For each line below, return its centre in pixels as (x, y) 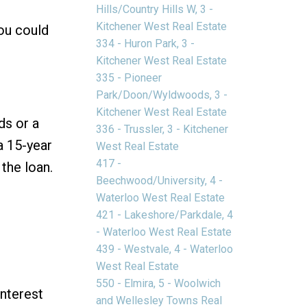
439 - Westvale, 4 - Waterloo (165, 249)
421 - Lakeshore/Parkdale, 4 (165, 214)
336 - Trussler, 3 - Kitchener (162, 129)
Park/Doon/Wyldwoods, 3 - (162, 95)
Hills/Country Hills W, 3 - (155, 9)
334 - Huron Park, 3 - (146, 43)
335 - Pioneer (129, 77)
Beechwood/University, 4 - (160, 180)
